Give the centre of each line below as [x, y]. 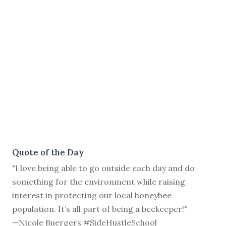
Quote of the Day [48, 153]
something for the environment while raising [99, 182]
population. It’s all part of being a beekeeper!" [100, 209]
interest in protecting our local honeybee [92, 195]
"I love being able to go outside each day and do [103, 168]
